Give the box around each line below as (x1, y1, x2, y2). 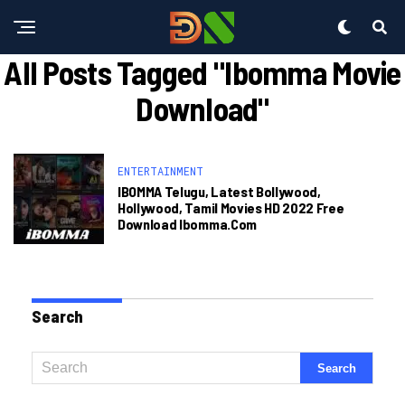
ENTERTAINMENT (118, 164, 203, 178)
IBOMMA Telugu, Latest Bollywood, (118, 183, 321, 200)
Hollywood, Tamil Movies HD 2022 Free (118, 199, 344, 216)
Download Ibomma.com (118, 215, 257, 232)
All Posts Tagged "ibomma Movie (4, 52, 401, 91)
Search (32, 306, 83, 326)
